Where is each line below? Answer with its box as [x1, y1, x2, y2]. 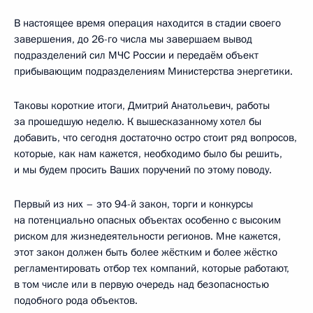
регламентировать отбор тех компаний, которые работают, [14, 261, 289, 275]
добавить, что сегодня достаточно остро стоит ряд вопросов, [14, 131, 297, 145]
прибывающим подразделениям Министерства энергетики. [14, 64, 293, 78]
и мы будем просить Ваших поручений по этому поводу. [14, 163, 272, 177]
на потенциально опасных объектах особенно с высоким [14, 213, 281, 227]
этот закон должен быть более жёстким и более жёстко [14, 245, 277, 259]
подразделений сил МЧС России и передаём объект [14, 48, 259, 62]
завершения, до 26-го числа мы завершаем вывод [14, 32, 252, 46]
